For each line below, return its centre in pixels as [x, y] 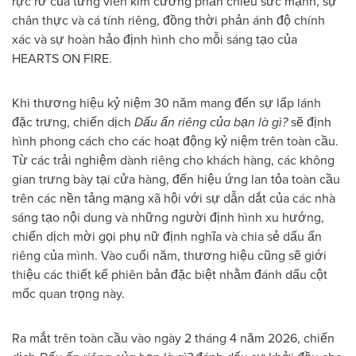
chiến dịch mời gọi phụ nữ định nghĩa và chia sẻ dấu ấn [167, 236]
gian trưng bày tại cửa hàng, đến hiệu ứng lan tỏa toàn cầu [176, 179]
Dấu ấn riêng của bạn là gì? [211, 122]
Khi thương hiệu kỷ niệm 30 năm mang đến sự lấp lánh [166, 103]
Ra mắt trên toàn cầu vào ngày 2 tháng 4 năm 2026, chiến [173, 338]
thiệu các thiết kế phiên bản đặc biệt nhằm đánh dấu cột [170, 275]
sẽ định [310, 122]
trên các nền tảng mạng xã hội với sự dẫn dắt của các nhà [174, 198]
